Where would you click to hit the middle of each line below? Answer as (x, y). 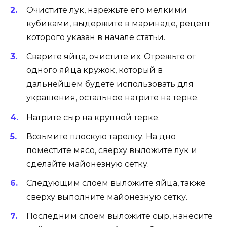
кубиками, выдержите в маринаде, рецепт (118, 24)
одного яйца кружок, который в (94, 70)
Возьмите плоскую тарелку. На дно (101, 136)
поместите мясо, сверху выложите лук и (112, 150)
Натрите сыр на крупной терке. (93, 117)
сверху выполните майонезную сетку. (107, 197)
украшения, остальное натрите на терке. (112, 98)
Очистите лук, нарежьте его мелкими (107, 10)
